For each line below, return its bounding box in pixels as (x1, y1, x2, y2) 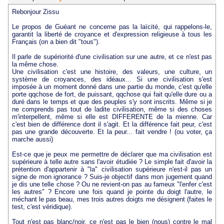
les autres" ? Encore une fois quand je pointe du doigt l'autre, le (11, 188, 212, 196)
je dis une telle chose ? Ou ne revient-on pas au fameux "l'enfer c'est (11, 180, 212, 188)
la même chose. (11, 60, 58, 68)
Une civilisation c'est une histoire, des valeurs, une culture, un (11, 68, 212, 76)
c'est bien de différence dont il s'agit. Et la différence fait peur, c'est (11, 120, 212, 128)
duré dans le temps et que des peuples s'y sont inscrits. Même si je (11, 98, 212, 106)
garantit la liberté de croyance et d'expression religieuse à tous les (11, 30, 212, 38)
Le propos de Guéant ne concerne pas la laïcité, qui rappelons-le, (11, 23, 212, 31)
